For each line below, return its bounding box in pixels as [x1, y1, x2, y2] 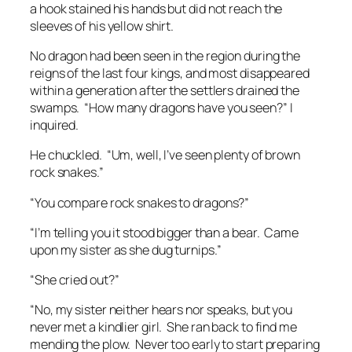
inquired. [30, 116, 79, 134]
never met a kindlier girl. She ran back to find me [30, 318, 297, 336]
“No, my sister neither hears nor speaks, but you [30, 301, 293, 319]
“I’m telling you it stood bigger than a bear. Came [30, 223, 299, 241]
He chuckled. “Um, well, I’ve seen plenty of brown [30, 146, 300, 164]
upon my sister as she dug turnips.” [30, 240, 222, 258]
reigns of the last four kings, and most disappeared [30, 64, 310, 82]
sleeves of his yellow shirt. [30, 16, 174, 35]
